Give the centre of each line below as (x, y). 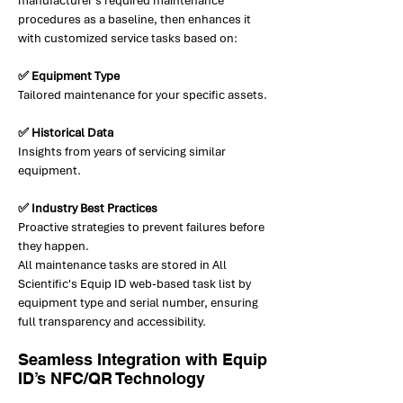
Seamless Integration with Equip (143, 359)
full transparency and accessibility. (112, 322)
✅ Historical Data (66, 133)
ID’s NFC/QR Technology (112, 378)
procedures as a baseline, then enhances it (134, 19)
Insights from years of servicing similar (122, 152)
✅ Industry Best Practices (88, 208)
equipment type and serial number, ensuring (138, 303)
